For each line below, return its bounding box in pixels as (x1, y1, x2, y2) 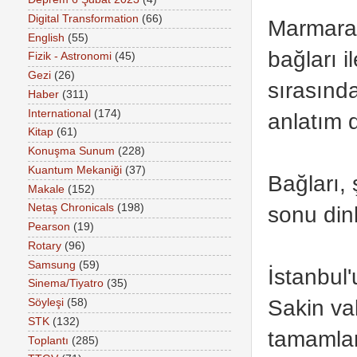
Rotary (28, 239, 61, 252)
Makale (28, 182, 65, 195)
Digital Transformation (28, 12, 139, 25)
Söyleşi (28, 296, 64, 309)
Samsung (28, 258, 76, 271)
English (28, 31, 65, 44)
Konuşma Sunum (28, 145, 115, 158)
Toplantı (28, 334, 69, 347)
